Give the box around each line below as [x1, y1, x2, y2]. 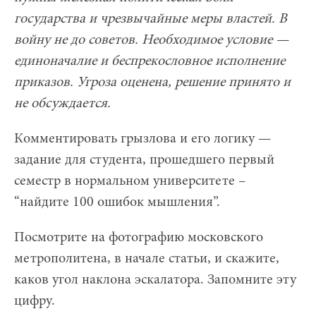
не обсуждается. [14, 96, 111, 111]
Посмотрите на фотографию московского [14, 230, 263, 245]
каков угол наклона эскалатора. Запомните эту [14, 272, 296, 287]
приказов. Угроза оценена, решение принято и [14, 75, 291, 90]
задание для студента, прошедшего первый [14, 152, 274, 167]
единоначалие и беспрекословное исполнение [14, 54, 285, 68]
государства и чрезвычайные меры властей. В [14, 11, 287, 26]
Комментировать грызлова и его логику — [14, 131, 271, 146]
